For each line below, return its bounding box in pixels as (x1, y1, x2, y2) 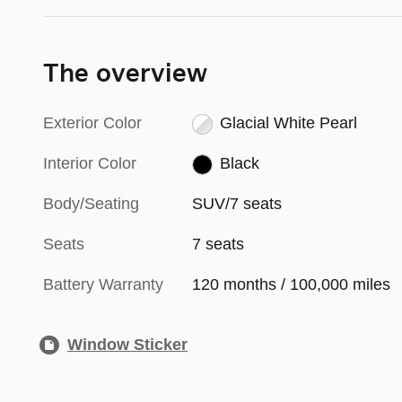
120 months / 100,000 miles (192, 275, 391, 294)
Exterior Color (43, 114, 142, 133)
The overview (43, 60, 207, 90)
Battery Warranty (43, 275, 163, 294)
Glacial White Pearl (219, 114, 357, 133)
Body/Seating (43, 195, 139, 214)
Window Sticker (67, 336, 188, 354)
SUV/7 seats (192, 195, 283, 214)
